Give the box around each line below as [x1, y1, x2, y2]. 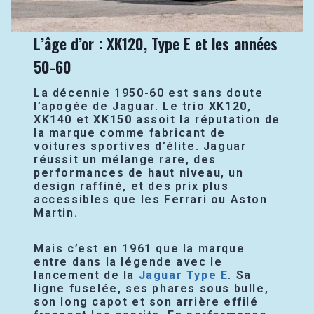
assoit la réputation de [132, 113, 280, 127]
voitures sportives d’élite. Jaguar [34, 139, 247, 153]
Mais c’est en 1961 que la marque [34, 242, 245, 256]
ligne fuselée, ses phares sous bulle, [34, 282, 269, 296]
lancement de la [34, 268, 139, 282]
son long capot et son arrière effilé [34, 295, 259, 309]
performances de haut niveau [34, 166, 221, 180]
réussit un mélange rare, [34, 153, 194, 167]
